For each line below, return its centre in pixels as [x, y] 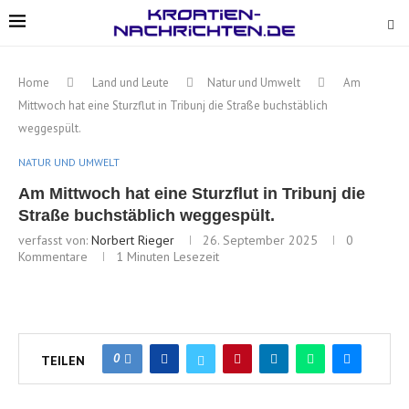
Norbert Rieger [133, 240]
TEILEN [63, 360]
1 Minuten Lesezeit [168, 256]
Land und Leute [131, 82]
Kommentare [53, 256]
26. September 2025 [260, 240]
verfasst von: [55, 240]
